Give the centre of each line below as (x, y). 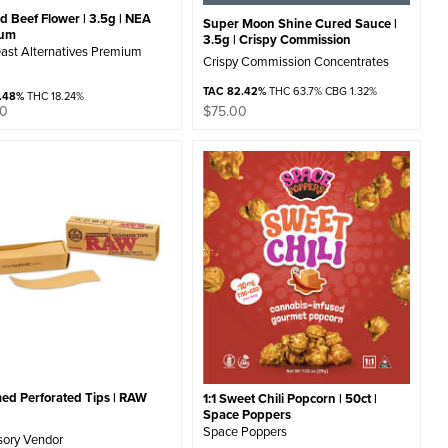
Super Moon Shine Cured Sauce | (299, 24)
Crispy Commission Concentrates (295, 61)
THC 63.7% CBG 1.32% (321, 91)
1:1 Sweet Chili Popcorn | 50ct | (289, 398)
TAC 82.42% (234, 91)
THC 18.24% (54, 96)
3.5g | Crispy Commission (276, 40)
